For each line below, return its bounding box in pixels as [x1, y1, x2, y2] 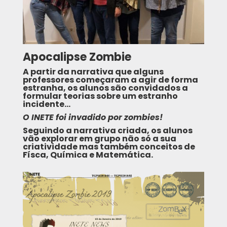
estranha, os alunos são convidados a [22, 82, 188, 94]
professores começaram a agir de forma [22, 74, 198, 86]
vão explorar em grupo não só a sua [22, 133, 176, 145]
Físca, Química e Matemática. [22, 149, 153, 161]
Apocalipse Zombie [22, 49, 131, 65]
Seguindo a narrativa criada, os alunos [22, 125, 193, 137]
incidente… [22, 98, 70, 110]
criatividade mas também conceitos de [22, 141, 195, 153]
